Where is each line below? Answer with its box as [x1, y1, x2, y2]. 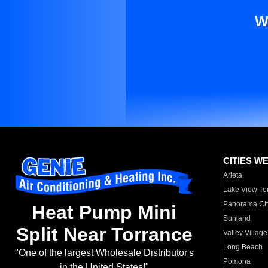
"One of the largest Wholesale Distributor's [14, 248, 194, 258]
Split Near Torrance [16, 224, 193, 246]
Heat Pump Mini [32, 202, 176, 224]
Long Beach [223, 243, 263, 251]
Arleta [223, 171, 243, 179]
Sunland [223, 214, 251, 223]
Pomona [223, 257, 251, 266]
